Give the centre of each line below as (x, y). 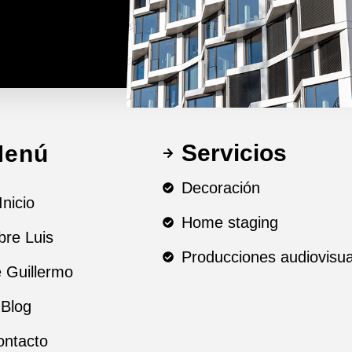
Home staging (229, 222)
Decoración (220, 188)
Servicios (234, 153)
